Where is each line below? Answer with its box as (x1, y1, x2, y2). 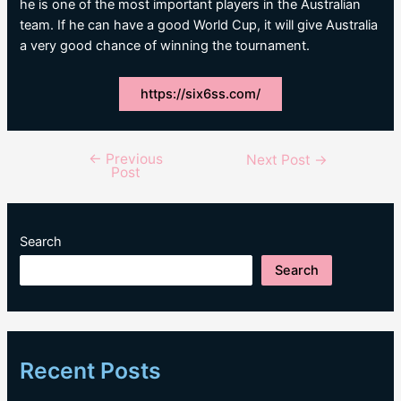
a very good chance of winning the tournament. (20, 37, 311, 54)
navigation (49, 171, 114, 188)
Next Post (246, 150, 315, 168)
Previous (101, 149, 163, 167)
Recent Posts (20, 357, 162, 385)
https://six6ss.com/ (141, 85, 260, 102)
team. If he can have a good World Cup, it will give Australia (20, 16, 379, 33)
